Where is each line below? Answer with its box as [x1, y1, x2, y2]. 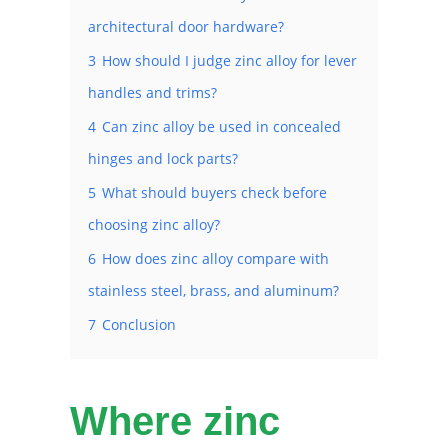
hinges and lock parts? [88, 149, 238, 169]
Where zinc [70, 399, 280, 444]
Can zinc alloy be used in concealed [102, 117, 341, 137]
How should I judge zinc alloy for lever [102, 51, 357, 71]
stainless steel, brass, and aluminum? [88, 281, 339, 301]
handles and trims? [88, 83, 217, 103]
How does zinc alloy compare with [102, 249, 329, 269]
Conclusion [102, 315, 176, 335]
